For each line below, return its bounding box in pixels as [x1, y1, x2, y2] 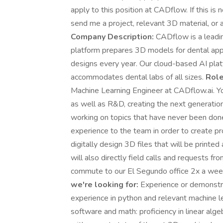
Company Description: [71, 31, 154, 42]
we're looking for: [71, 179, 138, 190]
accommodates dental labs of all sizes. [71, 72, 206, 83]
